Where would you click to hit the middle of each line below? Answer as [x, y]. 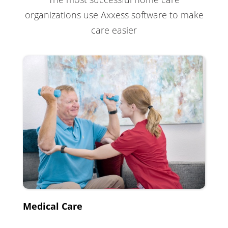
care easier [114, 30]
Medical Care [53, 206]
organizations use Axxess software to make [114, 15]
